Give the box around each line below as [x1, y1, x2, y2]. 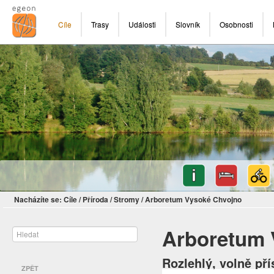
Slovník [176, 19, 200, 29]
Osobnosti [220, 19, 253, 29]
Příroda [83, 194, 108, 206]
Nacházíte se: [14, 194, 62, 206]
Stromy [114, 194, 139, 206]
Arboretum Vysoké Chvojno [145, 194, 242, 206]
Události [128, 19, 156, 29]
